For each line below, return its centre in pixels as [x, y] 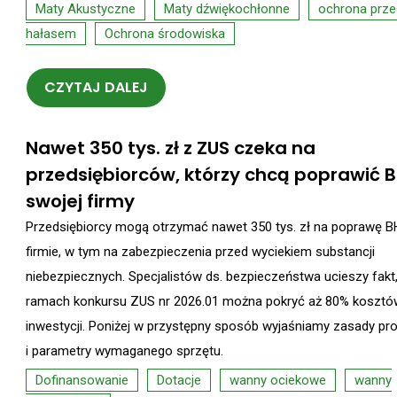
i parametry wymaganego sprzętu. [125, 350]
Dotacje [179, 380]
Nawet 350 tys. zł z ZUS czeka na [171, 148]
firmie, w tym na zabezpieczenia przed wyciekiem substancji [200, 251]
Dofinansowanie [82, 380]
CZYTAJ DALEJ [96, 87]
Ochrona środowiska [165, 34]
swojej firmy [80, 201]
